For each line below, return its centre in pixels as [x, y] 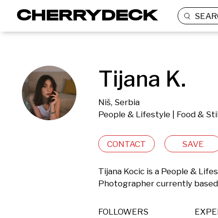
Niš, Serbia [119, 102]
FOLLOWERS [123, 212]
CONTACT [127, 144]
